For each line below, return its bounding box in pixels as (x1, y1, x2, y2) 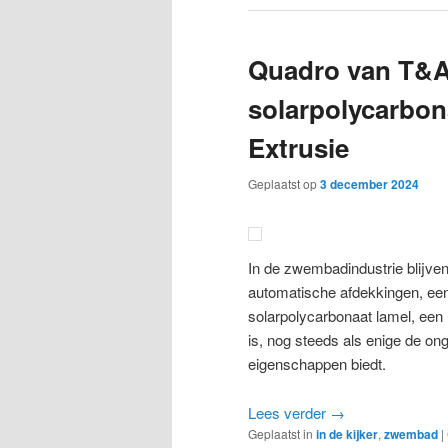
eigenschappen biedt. (248, 353, 386, 375)
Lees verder (248, 401, 330, 423)
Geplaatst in (248, 424, 313, 442)
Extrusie (248, 129, 349, 167)
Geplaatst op (248, 175, 320, 193)
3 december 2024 (320, 175, 419, 194)
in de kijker (316, 424, 378, 443)
